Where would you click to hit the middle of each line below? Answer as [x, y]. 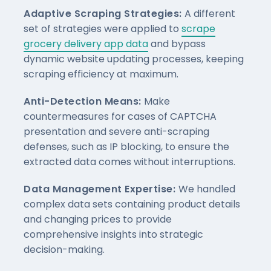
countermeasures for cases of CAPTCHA [120, 116]
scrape [198, 28]
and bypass [177, 44]
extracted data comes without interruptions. [129, 162]
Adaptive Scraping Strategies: [104, 13]
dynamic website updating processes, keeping [134, 59]
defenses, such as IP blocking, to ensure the [126, 146]
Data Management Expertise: [101, 189]
